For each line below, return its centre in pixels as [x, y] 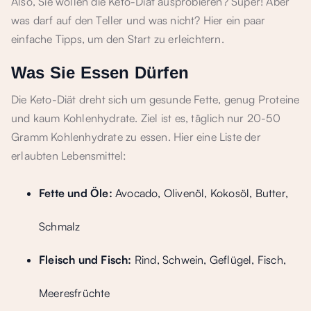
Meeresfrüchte [75, 293]
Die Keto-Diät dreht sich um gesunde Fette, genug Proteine [155, 99]
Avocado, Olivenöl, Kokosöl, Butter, [200, 193]
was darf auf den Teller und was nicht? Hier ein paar [138, 20]
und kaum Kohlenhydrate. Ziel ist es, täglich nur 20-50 [146, 118]
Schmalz [60, 226]
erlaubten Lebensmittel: [69, 155]
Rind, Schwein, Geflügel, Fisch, [209, 260]
